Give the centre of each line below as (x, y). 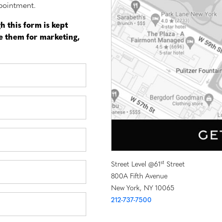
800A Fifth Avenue (139, 177)
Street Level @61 (136, 165)
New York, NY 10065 (143, 189)
